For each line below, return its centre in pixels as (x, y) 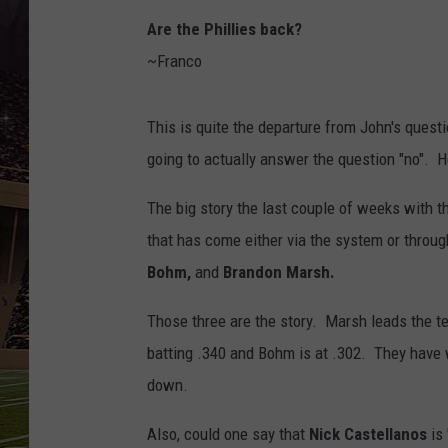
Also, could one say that (228, 434)
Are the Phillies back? (226, 29)
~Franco (174, 61)
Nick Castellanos (368, 434)
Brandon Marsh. (277, 272)
